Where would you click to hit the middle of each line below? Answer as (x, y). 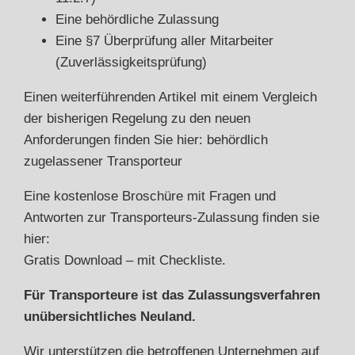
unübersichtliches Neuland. (110, 316)
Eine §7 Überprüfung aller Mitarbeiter (164, 40)
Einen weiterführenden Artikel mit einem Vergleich (170, 97)
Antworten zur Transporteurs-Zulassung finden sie (172, 217)
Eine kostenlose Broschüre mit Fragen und (150, 196)
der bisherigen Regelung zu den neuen (137, 118)
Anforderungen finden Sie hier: (115, 139)
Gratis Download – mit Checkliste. (125, 260)
